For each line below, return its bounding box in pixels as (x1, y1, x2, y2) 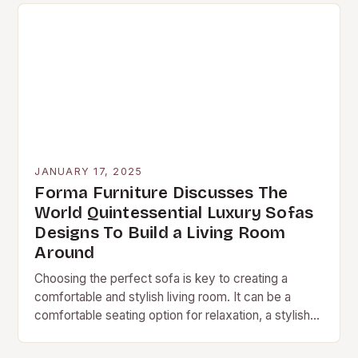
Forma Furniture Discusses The (34, 182, 288, 203)
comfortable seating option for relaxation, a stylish (34, 307, 311, 323)
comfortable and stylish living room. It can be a (34, 288, 292, 304)
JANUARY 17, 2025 (34, 165, 143, 177)
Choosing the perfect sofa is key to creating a (34, 270, 288, 286)
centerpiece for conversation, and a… (34, 325, 242, 341)
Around (34, 242, 95, 263)
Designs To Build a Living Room (34, 222, 286, 243)
